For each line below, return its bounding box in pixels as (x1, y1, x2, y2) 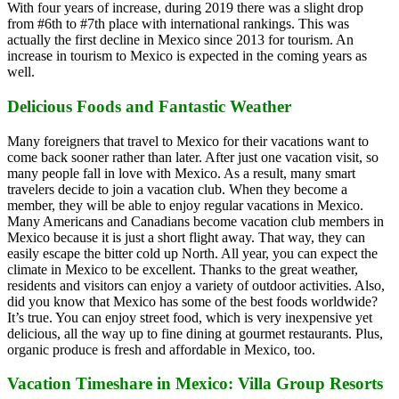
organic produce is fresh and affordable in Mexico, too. (7, 341, 315, 357)
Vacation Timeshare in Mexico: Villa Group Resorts (7, 374, 383, 394)
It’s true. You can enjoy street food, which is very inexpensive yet (7, 309, 372, 325)
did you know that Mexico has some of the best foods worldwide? (7, 293, 378, 309)
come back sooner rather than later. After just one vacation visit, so (7, 149, 379, 165)
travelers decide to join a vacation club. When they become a (7, 181, 347, 197)
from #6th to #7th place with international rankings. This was (7, 16, 349, 32)
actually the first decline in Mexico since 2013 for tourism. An (7, 32, 354, 48)
